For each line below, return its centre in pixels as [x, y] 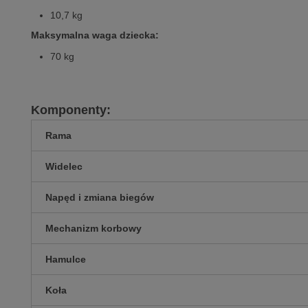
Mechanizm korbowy [93, 229]
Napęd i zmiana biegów [100, 198]
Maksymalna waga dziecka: [95, 35]
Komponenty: [71, 110]
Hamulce [66, 260]
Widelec [64, 167]
